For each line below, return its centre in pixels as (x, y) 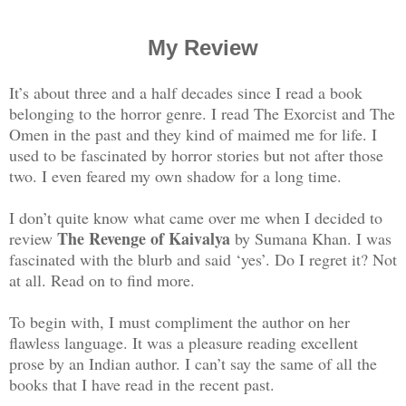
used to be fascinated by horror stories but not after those (196, 155)
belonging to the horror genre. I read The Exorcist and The (202, 113)
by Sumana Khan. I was (311, 238)
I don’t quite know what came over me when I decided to (196, 217)
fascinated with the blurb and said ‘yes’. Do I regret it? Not (203, 259)
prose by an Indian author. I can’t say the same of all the (193, 363)
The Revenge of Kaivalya (144, 238)
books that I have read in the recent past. (145, 384)
